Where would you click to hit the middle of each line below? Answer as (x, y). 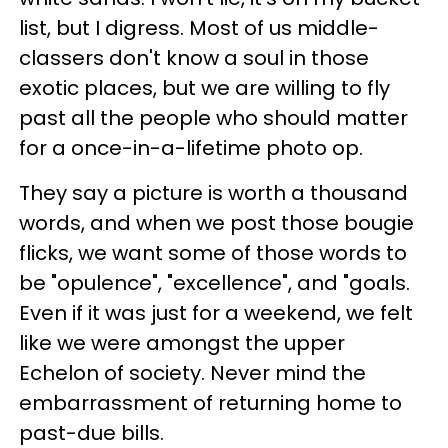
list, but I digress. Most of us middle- (199, 27)
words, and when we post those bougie (216, 222)
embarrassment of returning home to (210, 402)
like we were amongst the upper (182, 342)
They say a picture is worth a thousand (213, 192)
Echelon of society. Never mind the (192, 372)
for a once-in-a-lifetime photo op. (191, 147)
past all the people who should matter (213, 117)
